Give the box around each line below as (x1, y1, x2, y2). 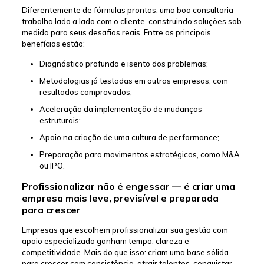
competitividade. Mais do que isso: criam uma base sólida (21, 247, 229, 258)
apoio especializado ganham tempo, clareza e (21, 236, 189, 246)
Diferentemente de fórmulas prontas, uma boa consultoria (21, 5, 233, 15)
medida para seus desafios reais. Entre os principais (21, 28, 211, 38)
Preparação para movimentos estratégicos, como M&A (39, 150, 240, 160)
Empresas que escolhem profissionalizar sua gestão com (21, 225, 228, 235)
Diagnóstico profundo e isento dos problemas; (39, 59, 208, 69)
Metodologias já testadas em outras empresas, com (39, 76, 228, 86)
